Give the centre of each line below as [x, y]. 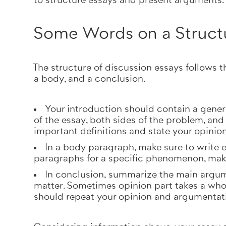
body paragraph [99, 147]
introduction [95, 109]
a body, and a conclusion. [91, 79]
